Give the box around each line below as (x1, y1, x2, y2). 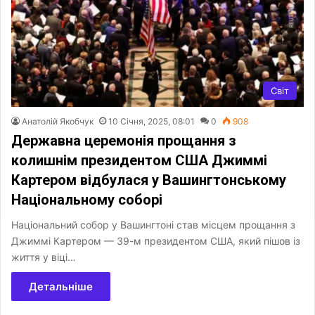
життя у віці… (11, 250, 76, 263)
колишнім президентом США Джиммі (11, 151, 267, 169)
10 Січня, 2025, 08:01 (108, 115, 195, 127)
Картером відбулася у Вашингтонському (11, 171, 286, 188)
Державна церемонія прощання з (11, 131, 236, 149)
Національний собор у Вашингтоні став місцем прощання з (11, 218, 295, 231)
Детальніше (29, 279, 93, 293)
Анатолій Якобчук (22, 115, 94, 127)
